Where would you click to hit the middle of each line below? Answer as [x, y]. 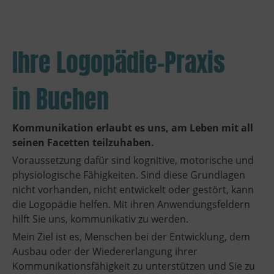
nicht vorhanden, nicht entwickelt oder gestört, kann [133, 190]
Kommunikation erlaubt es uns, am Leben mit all [133, 128]
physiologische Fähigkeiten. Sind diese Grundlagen [129, 175]
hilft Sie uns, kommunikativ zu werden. [100, 219]
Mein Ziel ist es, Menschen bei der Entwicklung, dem [131, 237]
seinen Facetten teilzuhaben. [83, 143]
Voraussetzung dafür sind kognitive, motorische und [133, 161]
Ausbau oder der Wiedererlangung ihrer [105, 252]
